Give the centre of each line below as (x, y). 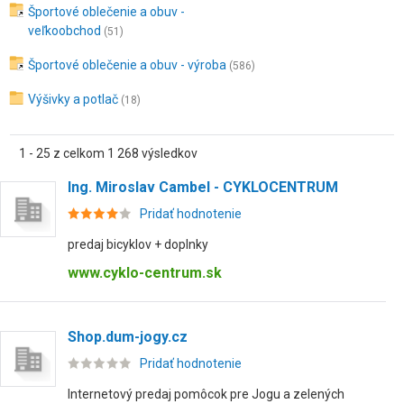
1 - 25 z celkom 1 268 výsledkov (108, 153)
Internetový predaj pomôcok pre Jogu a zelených (206, 394)
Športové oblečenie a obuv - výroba (127, 65)
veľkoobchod (64, 31)
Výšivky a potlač (73, 99)
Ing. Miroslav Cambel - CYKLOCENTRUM (203, 187)
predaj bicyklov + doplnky (138, 244)
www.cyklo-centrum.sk (145, 273)
